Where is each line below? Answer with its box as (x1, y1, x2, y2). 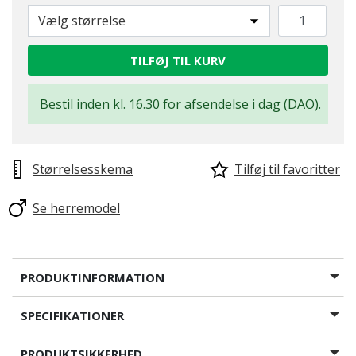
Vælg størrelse (38, 12, 126, 29)
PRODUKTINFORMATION (21, 269, 164, 285)
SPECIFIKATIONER (21, 308, 124, 323)
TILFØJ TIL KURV (130, 52, 226, 68)
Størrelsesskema (33, 161, 133, 178)
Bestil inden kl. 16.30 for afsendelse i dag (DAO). (40, 95, 321, 113)
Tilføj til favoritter (234, 161, 340, 178)
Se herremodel (33, 199, 120, 217)
